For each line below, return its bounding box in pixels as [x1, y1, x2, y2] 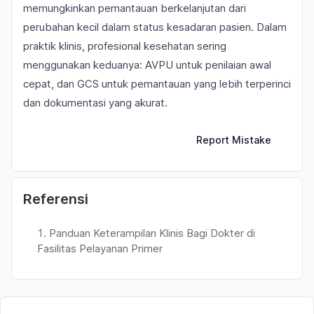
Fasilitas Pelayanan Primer [37, 242, 163, 255]
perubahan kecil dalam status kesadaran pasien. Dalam [23, 20, 287, 34]
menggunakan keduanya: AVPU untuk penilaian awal [23, 58, 271, 71]
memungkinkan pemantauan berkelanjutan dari [23, 1, 246, 15]
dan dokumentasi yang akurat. [23, 96, 168, 109]
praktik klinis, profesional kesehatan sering [23, 39, 226, 53]
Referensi [23, 191, 88, 207]
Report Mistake [196, 134, 271, 146]
